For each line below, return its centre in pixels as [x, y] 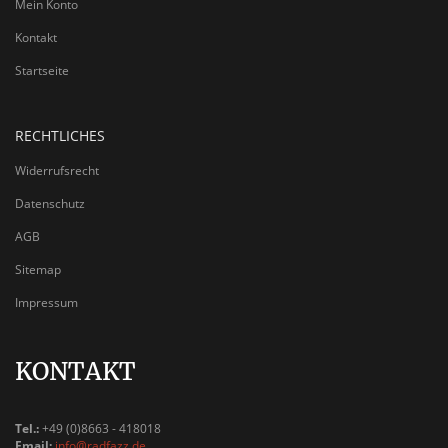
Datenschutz [50, 204]
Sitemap [38, 270]
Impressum [46, 303]
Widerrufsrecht [57, 171]
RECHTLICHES [60, 136]
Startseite [42, 71]
